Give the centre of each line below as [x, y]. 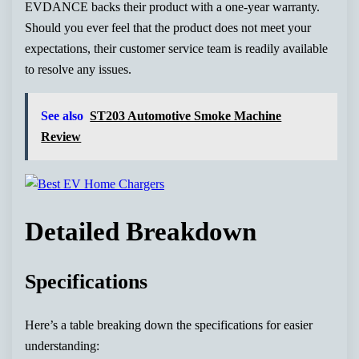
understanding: [63, 346]
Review [61, 137]
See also [63, 116]
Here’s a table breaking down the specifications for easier [169, 325]
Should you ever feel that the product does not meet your [168, 27]
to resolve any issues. [79, 69]
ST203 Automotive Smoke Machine [186, 116]
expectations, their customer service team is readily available [177, 48]
